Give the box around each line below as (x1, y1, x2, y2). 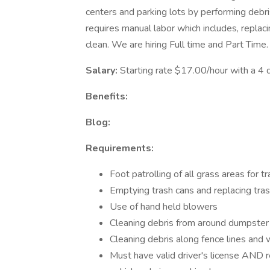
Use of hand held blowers (110, 200, 218, 213)
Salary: (86, 64, 120, 77)
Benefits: (86, 90, 130, 103)
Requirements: (86, 142, 154, 155)
